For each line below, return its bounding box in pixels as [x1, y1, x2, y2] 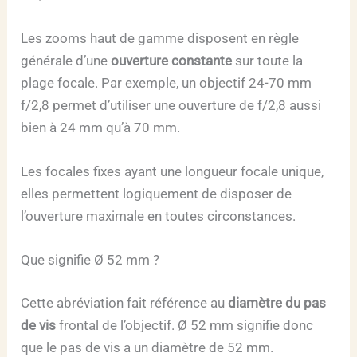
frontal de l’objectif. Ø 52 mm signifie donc [56, 316, 314, 333]
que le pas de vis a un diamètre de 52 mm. [21, 339, 274, 355]
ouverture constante [111, 52, 233, 69]
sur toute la [232, 52, 304, 69]
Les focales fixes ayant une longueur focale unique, [21, 163, 324, 179]
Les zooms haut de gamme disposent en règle [21, 29, 300, 46]
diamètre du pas [228, 294, 327, 311]
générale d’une [21, 52, 112, 69]
